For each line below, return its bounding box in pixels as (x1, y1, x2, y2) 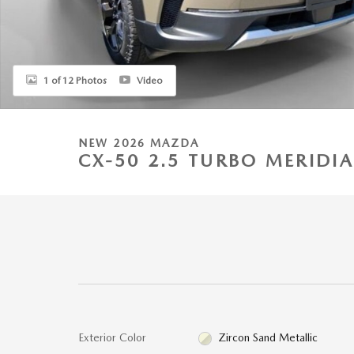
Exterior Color (78, 331, 146, 344)
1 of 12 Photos (43, 74, 107, 86)
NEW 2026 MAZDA (78, 137, 200, 149)
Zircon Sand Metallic (218, 331, 318, 344)
